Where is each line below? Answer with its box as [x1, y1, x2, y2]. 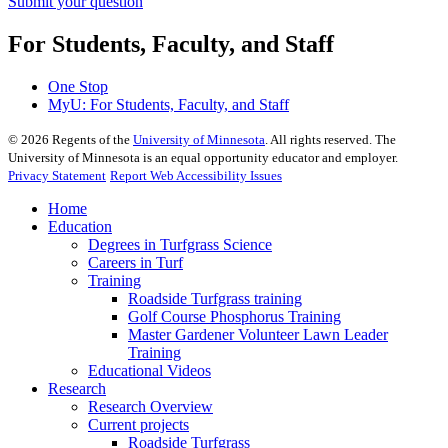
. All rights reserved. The [265, 131, 396, 147]
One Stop [48, 77, 108, 95]
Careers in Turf [88, 253, 183, 271]
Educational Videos [88, 361, 211, 379]
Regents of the [49, 131, 133, 147]
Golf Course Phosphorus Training [128, 307, 341, 325]
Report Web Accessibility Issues [110, 167, 282, 183]
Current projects [88, 415, 189, 433]
